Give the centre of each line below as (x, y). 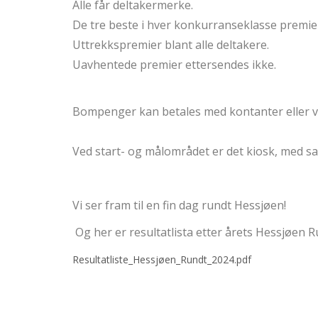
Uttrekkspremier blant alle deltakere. (172, 45)
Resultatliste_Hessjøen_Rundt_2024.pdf (162, 260)
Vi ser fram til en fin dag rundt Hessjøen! (181, 205)
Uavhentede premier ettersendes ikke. (174, 65)
